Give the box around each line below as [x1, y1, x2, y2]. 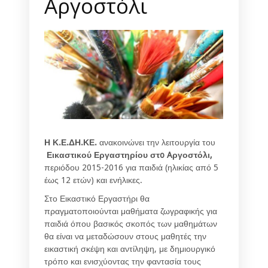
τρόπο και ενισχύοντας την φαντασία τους [44, 256, 201, 266]
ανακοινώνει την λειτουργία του [99, 137, 215, 147]
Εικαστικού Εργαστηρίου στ [47, 150, 160, 160]
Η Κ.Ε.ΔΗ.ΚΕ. [44, 137, 99, 147]
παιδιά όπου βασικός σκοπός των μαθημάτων [44, 218, 217, 229]
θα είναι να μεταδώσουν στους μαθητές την [44, 231, 206, 241]
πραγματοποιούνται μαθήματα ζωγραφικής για [44, 206, 217, 216]
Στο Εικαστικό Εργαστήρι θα [44, 193, 150, 203]
